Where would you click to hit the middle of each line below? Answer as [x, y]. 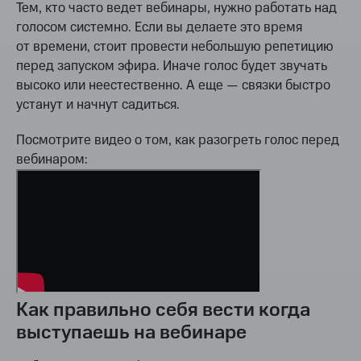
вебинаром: [52, 160]
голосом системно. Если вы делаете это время [159, 28]
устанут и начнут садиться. [98, 105]
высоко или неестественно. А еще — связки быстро [173, 86]
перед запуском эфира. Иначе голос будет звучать [172, 66]
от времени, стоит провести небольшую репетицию [175, 47]
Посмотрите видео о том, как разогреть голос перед [178, 141]
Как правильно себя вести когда [163, 311]
